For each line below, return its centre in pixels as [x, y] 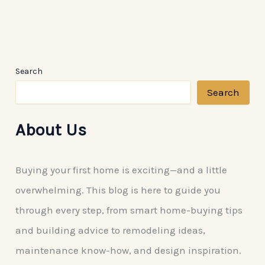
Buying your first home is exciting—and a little [122, 169]
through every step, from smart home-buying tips [129, 210]
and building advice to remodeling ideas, [111, 230]
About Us [51, 129]
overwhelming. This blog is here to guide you [118, 190]
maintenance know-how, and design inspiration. [129, 250]
